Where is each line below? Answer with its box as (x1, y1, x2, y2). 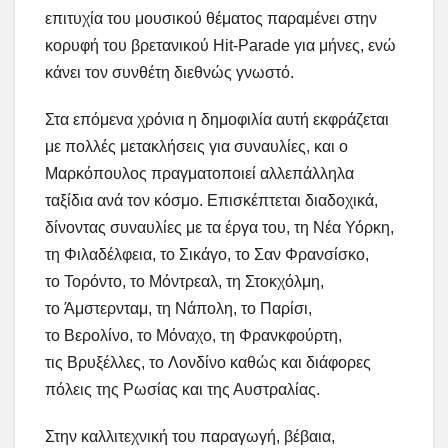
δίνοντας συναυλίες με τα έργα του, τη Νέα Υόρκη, (45, 219, 394, 237)
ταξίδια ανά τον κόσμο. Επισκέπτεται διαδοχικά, (45, 192, 378, 210)
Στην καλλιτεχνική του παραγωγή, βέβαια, (45, 428, 335, 446)
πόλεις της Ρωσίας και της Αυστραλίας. (45, 381, 320, 399)
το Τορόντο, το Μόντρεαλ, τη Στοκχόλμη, (45, 273, 324, 291)
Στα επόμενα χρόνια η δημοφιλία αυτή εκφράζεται (45, 111, 389, 129)
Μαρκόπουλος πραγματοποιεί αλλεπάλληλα (45, 165, 354, 183)
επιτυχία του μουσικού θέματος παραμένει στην (45, 10, 377, 28)
